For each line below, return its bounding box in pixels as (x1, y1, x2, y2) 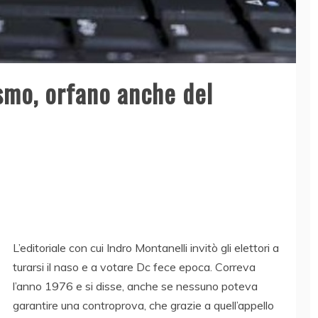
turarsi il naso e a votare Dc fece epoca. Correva (13, 260, 256, 275)
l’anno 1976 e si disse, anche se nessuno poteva (13, 279, 258, 294)
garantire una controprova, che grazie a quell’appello (13, 298, 274, 313)
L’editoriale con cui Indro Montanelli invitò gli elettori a (13, 241, 279, 256)
